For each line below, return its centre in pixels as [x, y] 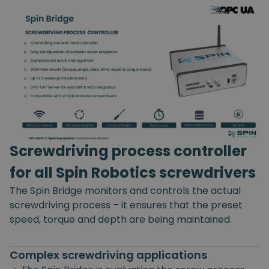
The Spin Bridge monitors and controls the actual [125, 191]
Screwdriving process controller [128, 151]
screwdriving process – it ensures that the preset [126, 205]
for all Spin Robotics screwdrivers [133, 173]
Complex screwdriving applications [108, 255]
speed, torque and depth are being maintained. [121, 220]
